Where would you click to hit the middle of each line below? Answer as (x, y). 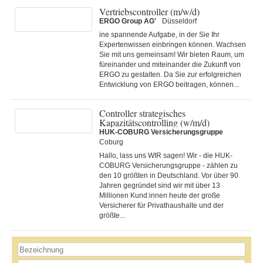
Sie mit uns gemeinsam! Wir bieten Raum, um (172, 55)
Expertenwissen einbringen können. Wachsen (173, 45)
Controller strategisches (142, 113)
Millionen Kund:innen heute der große (160, 195)
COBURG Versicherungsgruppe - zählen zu (168, 166)
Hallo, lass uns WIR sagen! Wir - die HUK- (166, 156)
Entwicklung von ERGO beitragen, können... (169, 85)
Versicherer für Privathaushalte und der (161, 205)
